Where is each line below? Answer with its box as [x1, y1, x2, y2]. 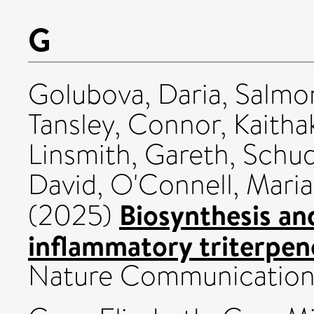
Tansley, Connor [28, 104, 220, 144]
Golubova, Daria [28, 74, 221, 114]
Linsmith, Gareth [28, 134, 229, 175]
